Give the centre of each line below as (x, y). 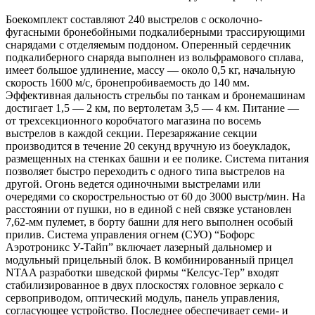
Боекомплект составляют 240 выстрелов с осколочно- (134, 19)
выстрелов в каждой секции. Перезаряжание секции (131, 133)
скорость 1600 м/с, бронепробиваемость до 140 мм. (128, 82)
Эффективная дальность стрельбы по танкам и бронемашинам (155, 95)
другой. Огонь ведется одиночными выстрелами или (133, 184)
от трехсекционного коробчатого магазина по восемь (133, 120)
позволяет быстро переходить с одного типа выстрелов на (145, 171)
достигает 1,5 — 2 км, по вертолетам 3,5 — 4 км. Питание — (152, 108)
